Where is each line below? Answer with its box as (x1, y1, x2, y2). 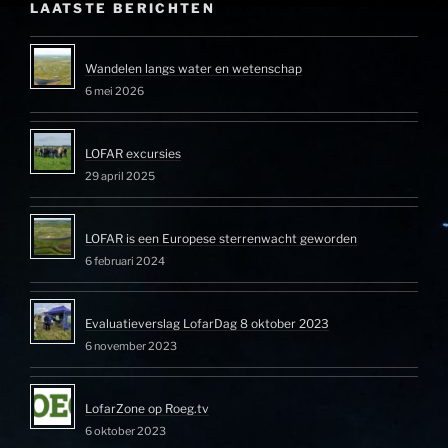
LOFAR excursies (85, 146, 181, 162)
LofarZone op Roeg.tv (85, 401, 209, 417)
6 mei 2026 (85, 84, 144, 99)
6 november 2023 (85, 339, 177, 354)
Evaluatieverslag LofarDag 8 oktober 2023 (85, 316, 329, 332)
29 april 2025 (85, 169, 155, 184)
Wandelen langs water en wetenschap (85, 61, 302, 77)
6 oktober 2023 (85, 424, 166, 439)
